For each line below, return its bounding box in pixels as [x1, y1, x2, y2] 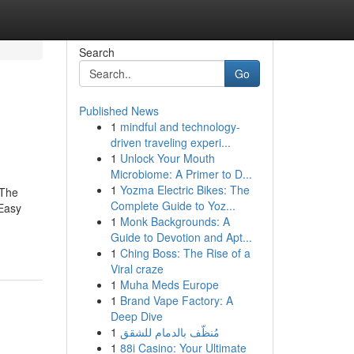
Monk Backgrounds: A [119, 213, 230, 229]
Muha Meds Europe [119, 277, 219, 292]
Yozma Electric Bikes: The [119, 182, 250, 198]
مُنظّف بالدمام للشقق [119, 324, 220, 340]
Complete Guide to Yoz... [110, 198, 235, 213]
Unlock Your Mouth [119, 150, 215, 166]
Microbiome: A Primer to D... [110, 166, 252, 182]
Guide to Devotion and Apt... [110, 229, 252, 245]
